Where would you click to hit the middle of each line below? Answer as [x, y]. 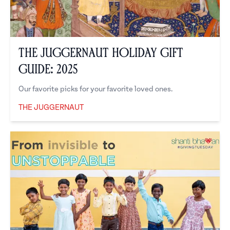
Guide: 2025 [48, 70]
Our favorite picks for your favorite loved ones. [95, 89]
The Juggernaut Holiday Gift [101, 53]
